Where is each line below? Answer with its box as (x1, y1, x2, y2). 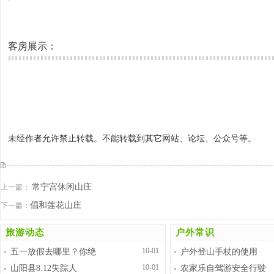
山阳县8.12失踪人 (10, 264, 77, 273)
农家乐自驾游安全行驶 (180, 264, 266, 273)
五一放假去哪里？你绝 (10, 247, 96, 256)
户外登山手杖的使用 (180, 247, 257, 256)
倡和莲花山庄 (30, 201, 81, 210)
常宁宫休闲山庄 (32, 182, 92, 191)
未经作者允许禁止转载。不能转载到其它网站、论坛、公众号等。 (8, 134, 256, 143)
